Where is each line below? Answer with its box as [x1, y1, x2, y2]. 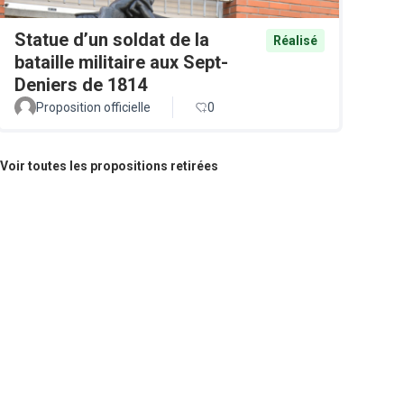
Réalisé [273, 32, 317, 48]
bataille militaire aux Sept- [14, 50, 228, 73]
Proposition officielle [36, 99, 151, 115]
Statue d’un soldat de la [14, 28, 209, 50]
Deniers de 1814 [14, 73, 147, 96]
